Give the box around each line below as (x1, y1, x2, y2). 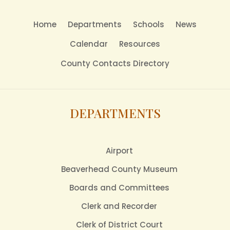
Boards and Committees (69, 182, 169, 193)
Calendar (70, 39, 108, 49)
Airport (105, 145, 133, 156)
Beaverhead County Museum (61, 164, 178, 175)
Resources (119, 39, 160, 49)
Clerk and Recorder (81, 201, 157, 212)
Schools (133, 19, 164, 30)
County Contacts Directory (61, 58, 169, 69)
